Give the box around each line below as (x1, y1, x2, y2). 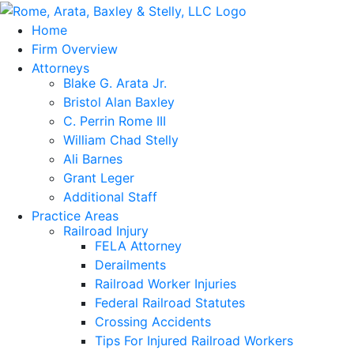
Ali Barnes (63, 150, 122, 167)
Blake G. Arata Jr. (63, 74, 167, 91)
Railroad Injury (63, 222, 149, 239)
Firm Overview (32, 40, 118, 57)
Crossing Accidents (95, 313, 211, 330)
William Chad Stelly (63, 131, 179, 148)
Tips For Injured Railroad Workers (95, 332, 293, 348)
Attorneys (32, 59, 89, 76)
